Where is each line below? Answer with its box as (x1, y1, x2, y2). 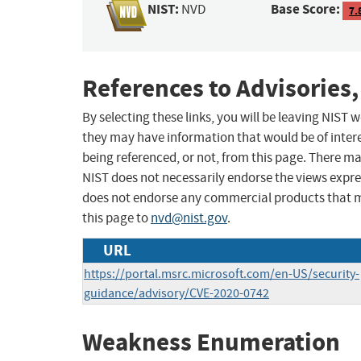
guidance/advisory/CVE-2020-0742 (84, 285, 269, 302)
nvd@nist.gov (151, 210, 227, 227)
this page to (82, 210, 151, 227)
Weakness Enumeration (82, 326, 340, 359)
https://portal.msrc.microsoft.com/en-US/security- (84, 266, 359, 283)
